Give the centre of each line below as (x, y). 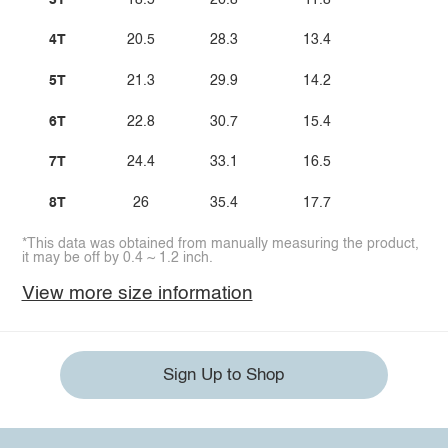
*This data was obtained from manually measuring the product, (220, 243)
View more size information (137, 293)
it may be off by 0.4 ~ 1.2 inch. (117, 257)
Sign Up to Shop (224, 375)
